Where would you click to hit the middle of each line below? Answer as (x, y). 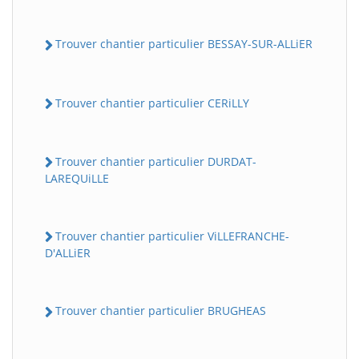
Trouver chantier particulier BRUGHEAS (161, 311)
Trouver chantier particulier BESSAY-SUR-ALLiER (184, 44)
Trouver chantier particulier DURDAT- (156, 161)
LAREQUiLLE (77, 179)
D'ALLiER (68, 253)
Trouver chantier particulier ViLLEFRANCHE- (172, 236)
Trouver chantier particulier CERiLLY (152, 103)
